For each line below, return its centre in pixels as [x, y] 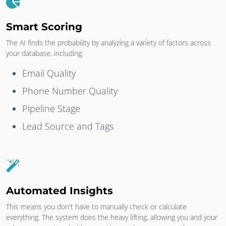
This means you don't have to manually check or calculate [96, 206]
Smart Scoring [44, 26]
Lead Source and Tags [68, 126]
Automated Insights [60, 190]
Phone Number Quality [70, 91]
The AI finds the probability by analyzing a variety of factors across [108, 42]
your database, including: [45, 53]
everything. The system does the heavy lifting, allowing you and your [112, 217]
